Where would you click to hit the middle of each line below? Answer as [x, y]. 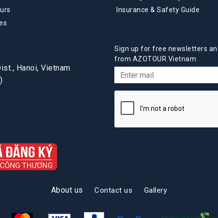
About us [67, 190]
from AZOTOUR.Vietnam [155, 59]
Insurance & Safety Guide [158, 10]
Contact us [114, 191]
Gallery [155, 191]
